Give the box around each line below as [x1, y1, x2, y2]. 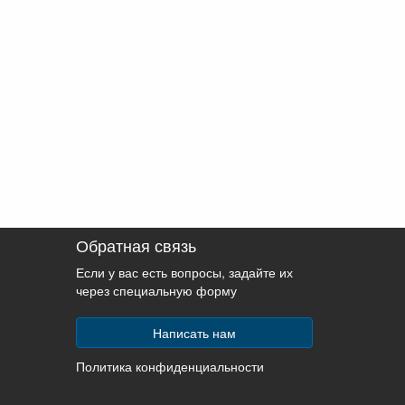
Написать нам [152, 324, 236, 342]
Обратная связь [75, 233, 196, 257]
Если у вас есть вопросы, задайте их [75, 263, 293, 281]
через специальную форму [75, 281, 237, 299]
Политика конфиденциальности [75, 357, 264, 375]
